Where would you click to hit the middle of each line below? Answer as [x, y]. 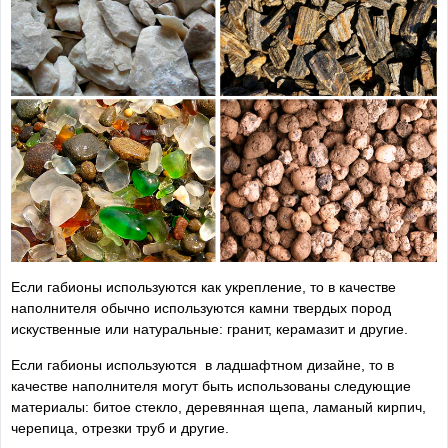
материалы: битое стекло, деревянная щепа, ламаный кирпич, [218, 407]
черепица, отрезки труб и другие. [120, 428]
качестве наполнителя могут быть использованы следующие [211, 386]
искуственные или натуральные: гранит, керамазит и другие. [209, 329]
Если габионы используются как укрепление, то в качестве [203, 287]
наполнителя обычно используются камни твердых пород [201, 308]
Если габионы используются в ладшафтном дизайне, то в [202, 365]
